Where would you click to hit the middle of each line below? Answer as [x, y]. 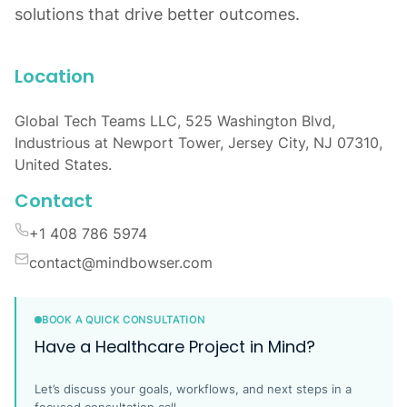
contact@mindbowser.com [121, 262]
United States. [63, 164]
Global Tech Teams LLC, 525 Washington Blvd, [175, 120]
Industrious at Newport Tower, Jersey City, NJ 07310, [199, 142]
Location [55, 76]
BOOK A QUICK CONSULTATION [124, 319]
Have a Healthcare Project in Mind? [175, 346]
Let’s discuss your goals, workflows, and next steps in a [193, 388]
